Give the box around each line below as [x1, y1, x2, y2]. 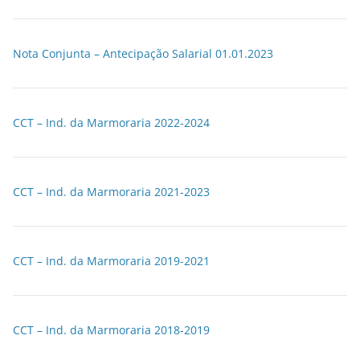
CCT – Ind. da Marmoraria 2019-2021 [13, 253, 210, 268]
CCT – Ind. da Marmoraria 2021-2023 [13, 184, 210, 199]
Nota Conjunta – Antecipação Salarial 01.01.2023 [13, 46, 273, 61]
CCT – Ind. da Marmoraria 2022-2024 [13, 115, 210, 130]
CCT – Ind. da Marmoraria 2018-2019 [13, 322, 210, 337]
